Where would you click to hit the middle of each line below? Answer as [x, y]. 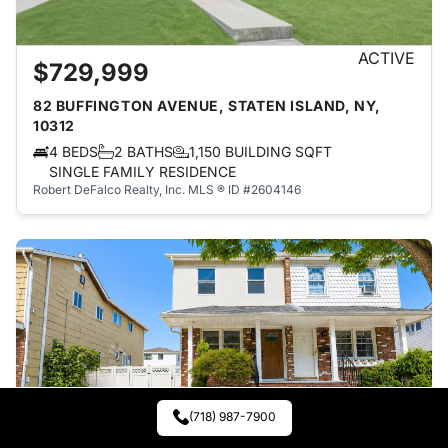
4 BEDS [73, 151]
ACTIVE [386, 58]
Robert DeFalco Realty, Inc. [109, 189]
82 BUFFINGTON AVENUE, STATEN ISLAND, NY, [207, 105]
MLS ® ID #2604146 [244, 189]
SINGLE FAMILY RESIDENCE [142, 171]
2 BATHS [143, 151]
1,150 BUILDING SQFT [260, 151]
